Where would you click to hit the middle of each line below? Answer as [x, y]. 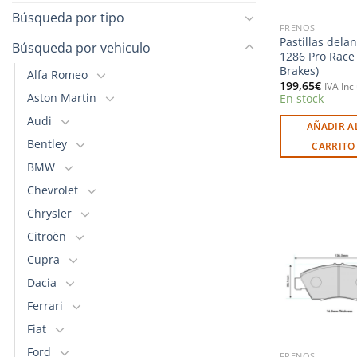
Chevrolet [53, 190]
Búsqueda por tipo [68, 17]
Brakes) [299, 70]
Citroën [47, 236]
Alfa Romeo [57, 74]
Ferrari [45, 305]
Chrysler [49, 213]
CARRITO [333, 146]
